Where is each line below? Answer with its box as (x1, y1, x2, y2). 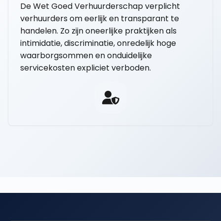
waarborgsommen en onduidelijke (20, 50, 152, 61)
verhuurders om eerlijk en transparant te (20, 13, 179, 24)
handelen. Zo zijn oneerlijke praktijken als (20, 25, 177, 37)
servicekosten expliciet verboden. (20, 62, 151, 74)
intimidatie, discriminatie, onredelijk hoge (20, 37, 176, 49)
